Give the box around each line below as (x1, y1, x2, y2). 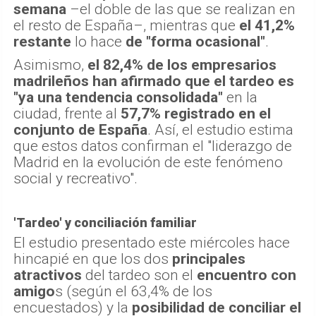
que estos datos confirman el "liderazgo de (13, 137, 292, 154)
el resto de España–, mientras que (13, 16, 239, 34)
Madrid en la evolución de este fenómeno (13, 153, 283, 171)
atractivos (13, 266, 82, 284)
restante (13, 32, 71, 50)
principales (172, 250, 245, 267)
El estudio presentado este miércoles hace (13, 233, 290, 251)
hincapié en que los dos (13, 250, 172, 267)
